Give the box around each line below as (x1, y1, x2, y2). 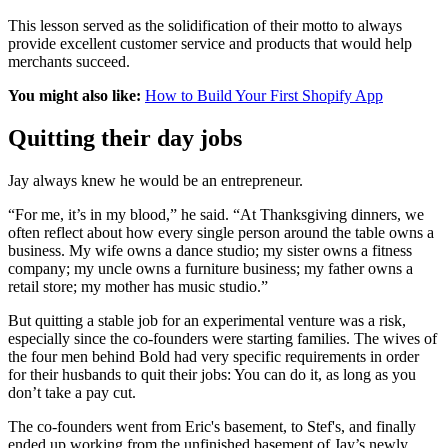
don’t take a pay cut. (8, 384, 136, 402)
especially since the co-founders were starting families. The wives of (8, 330, 437, 348)
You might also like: (8, 87, 141, 105)
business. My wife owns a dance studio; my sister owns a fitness (8, 242, 412, 260)
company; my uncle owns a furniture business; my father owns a (8, 260, 413, 278)
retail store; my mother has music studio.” (8, 278, 268, 296)
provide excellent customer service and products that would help (8, 35, 412, 53)
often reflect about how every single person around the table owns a (8, 224, 434, 242)
